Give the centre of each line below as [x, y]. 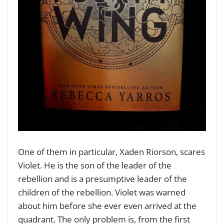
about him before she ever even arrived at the [107, 205]
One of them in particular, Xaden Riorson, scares [111, 151]
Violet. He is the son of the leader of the [95, 165]
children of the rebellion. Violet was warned [102, 192]
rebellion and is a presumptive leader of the [102, 178]
